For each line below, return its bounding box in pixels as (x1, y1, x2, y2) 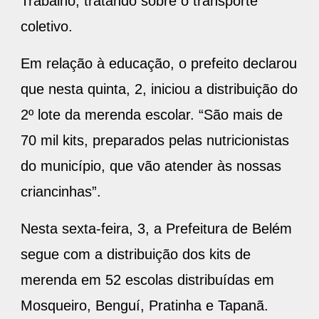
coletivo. (21, 19, 73, 35)
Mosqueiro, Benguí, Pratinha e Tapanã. (21, 298, 268, 314)
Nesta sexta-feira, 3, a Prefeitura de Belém (21, 221, 292, 237)
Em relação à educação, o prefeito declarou (21, 56, 297, 72)
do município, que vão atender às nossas (21, 158, 281, 174)
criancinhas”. (21, 184, 101, 200)
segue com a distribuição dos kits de (21, 246, 251, 263)
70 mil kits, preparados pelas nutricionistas (21, 132, 289, 149)
